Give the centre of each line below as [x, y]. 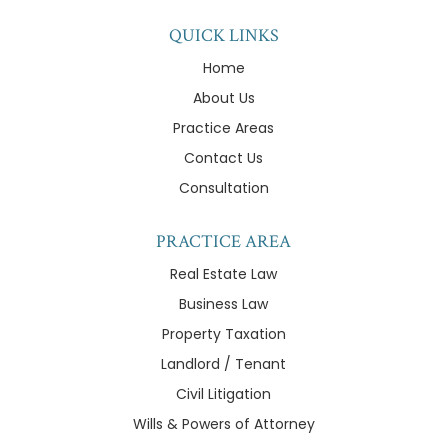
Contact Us [224, 158]
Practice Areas [224, 128]
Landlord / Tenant [224, 364]
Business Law [224, 304]
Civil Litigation [224, 394]
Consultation [223, 188]
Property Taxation [223, 334]
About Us [223, 98]
